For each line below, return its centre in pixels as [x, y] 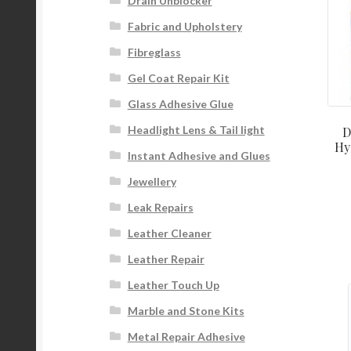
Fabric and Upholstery [185, 27]
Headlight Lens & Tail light [196, 130]
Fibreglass [154, 52]
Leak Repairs [160, 208]
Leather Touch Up [173, 285]
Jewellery [152, 182]
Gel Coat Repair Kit [178, 78]
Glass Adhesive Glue [180, 104]
